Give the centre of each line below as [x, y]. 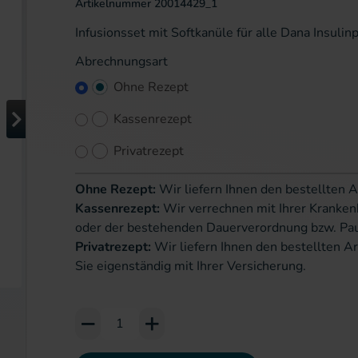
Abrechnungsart [121, 62]
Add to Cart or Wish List [145, 316]
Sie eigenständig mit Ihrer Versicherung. [191, 266]
